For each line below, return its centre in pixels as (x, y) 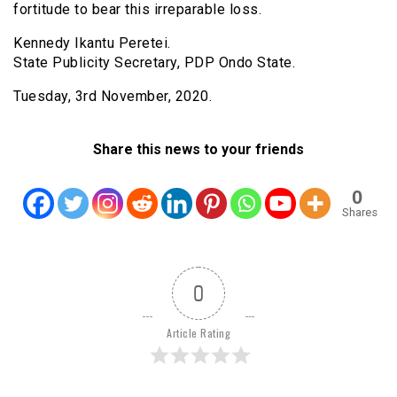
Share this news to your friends (198, 149)
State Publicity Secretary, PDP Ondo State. (154, 62)
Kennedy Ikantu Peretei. (92, 43)
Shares (359, 212)
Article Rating (198, 332)
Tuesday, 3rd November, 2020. (113, 96)
